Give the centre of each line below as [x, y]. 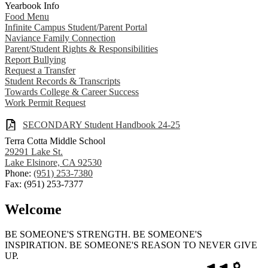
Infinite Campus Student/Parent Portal [76, 27]
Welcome [33, 209]
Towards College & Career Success [72, 92]
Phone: [19, 173]
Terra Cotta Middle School [55, 141]
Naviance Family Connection [60, 38]
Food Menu [27, 16]
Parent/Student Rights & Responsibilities [81, 49]
